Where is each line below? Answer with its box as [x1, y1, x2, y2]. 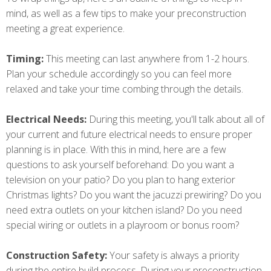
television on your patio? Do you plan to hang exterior [6, 173, 235, 187]
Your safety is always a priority [107, 249, 239, 263]
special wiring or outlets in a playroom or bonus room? [6, 218, 239, 232]
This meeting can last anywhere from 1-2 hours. [46, 52, 249, 66]
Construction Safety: [6, 249, 107, 263]
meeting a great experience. [6, 22, 125, 36]
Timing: [6, 52, 44, 66]
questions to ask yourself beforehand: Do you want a [6, 158, 234, 172]
